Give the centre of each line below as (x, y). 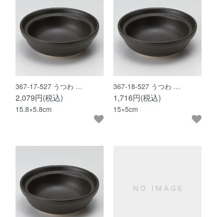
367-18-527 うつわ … (147, 86)
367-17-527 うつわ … (49, 86)
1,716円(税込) (137, 98)
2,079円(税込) (39, 98)
